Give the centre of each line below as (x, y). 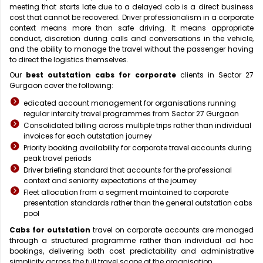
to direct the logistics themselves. (69, 60)
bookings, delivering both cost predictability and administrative (131, 251)
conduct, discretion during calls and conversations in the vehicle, (131, 39)
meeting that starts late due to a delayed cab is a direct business (131, 7)
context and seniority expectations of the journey (110, 181)
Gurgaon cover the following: (61, 86)
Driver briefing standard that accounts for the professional (128, 170)
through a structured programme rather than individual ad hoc (131, 241)
